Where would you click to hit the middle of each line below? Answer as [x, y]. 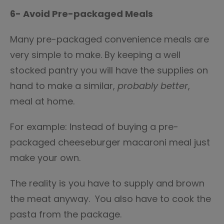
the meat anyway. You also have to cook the [110, 199]
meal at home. [42, 101]
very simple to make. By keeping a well [95, 55]
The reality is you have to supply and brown [107, 183]
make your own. [45, 158]
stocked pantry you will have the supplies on [109, 70]
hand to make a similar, [64, 86]
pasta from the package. [66, 214]
